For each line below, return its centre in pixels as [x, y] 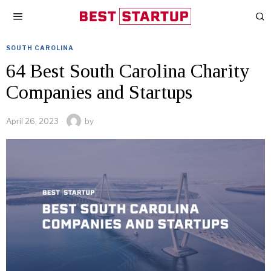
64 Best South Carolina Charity [128, 71]
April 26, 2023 [32, 121]
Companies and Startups [99, 92]
